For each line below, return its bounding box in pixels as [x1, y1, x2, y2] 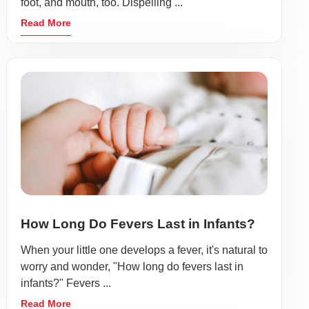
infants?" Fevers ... [21, 277, 111, 289]
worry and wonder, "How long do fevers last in [21, 260, 243, 272]
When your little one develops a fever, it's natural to [21, 243, 268, 256]
